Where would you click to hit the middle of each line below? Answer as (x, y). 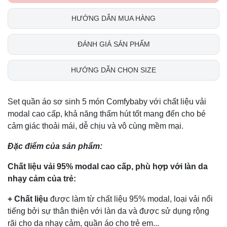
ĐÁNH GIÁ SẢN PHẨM (113, 44)
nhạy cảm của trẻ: (42, 178)
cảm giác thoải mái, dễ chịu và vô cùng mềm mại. (96, 126)
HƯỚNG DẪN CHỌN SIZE (113, 70)
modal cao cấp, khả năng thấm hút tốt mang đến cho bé (107, 113)
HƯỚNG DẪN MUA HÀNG (113, 18)
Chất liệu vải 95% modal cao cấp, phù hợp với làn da (108, 166)
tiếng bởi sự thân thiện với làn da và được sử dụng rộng (108, 211)
